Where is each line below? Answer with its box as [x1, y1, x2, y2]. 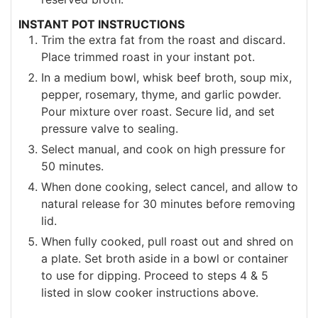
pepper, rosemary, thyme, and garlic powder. [41, 87, 281, 102]
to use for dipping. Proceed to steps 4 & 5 [41, 268, 268, 283]
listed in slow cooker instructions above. [41, 285, 258, 300]
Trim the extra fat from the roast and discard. [41, 32, 285, 47]
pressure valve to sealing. [41, 121, 178, 136]
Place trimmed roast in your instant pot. [41, 49, 255, 64]
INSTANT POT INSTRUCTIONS [18, 16, 185, 31]
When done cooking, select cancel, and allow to [41, 179, 298, 194]
